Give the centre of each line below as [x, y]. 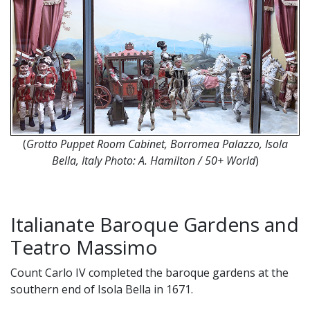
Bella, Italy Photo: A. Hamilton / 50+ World [153, 161]
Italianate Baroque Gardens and [155, 225]
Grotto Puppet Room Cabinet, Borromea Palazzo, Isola [157, 144]
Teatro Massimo [84, 247]
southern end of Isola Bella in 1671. [103, 290]
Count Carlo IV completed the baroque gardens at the [149, 273]
